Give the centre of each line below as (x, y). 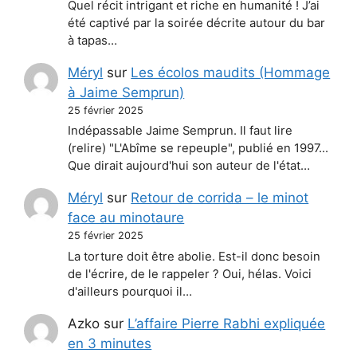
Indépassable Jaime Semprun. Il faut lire (180, 131)
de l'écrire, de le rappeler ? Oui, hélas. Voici (190, 274)
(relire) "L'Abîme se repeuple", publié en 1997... (198, 149)
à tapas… (93, 40)
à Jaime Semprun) (126, 92)
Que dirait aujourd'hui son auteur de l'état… (189, 166)
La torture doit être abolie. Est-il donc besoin (194, 256)
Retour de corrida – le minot (220, 198)
